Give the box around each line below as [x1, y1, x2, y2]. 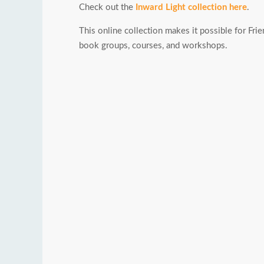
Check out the [79, 3, 136, 12]
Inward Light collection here [136, 3, 247, 12]
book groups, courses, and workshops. [79, 41, 227, 51]
